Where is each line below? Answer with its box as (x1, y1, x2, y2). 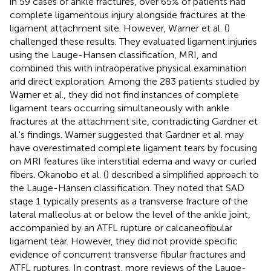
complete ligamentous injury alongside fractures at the (10, 8, 246, 21)
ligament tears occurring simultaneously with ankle (10, 102, 229, 114)
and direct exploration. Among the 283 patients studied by (10, 75, 260, 87)
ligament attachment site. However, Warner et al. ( (10, 22, 227, 34)
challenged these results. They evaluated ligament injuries (10, 35, 257, 47)
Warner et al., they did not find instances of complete (10, 88, 239, 100)
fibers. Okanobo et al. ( (10, 168, 106, 180)
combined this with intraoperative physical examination (10, 62, 247, 74)
